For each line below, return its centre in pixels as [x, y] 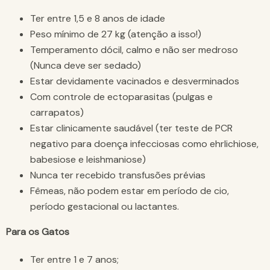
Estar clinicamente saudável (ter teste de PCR [131, 128]
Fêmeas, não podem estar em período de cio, [130, 191]
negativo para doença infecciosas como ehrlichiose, [144, 144]
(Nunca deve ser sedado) [86, 66]
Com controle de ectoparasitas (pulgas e [121, 97]
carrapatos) [57, 113]
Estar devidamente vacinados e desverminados [135, 81]
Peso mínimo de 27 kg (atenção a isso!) [116, 34]
